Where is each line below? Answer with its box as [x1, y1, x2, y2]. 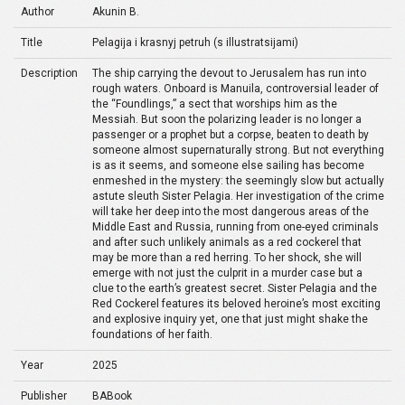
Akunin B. [92, 5, 139, 18]
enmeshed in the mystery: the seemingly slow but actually [92, 174, 384, 187]
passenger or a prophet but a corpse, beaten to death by [92, 128, 369, 141]
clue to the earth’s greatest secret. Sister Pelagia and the [92, 282, 377, 295]
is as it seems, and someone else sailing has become [92, 159, 364, 172]
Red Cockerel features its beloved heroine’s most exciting [92, 297, 381, 310]
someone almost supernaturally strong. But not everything [92, 144, 384, 156]
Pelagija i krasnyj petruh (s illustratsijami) [92, 36, 298, 49]
